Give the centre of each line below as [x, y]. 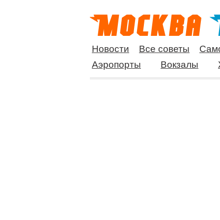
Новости [110, 49]
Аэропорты [116, 65]
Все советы [164, 49]
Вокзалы [179, 65]
